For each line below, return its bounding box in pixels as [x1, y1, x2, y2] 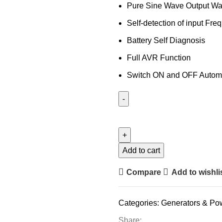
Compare [126, 167, 162, 176]
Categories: [118, 199, 159, 207]
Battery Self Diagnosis [127, 36, 205, 45]
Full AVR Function [127, 54, 191, 62]
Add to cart [122, 146, 160, 155]
